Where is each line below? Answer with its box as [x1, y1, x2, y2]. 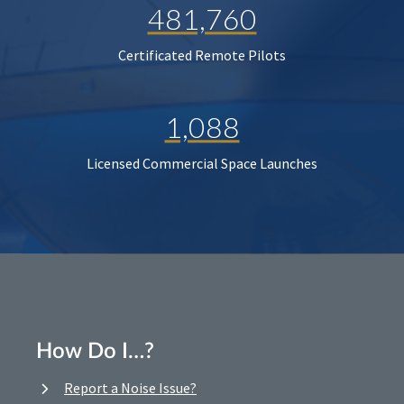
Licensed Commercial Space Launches [87, 154, 317, 173]
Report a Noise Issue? [64, 379, 197, 398]
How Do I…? [36, 341, 154, 363]
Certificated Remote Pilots [118, 46, 286, 65]
